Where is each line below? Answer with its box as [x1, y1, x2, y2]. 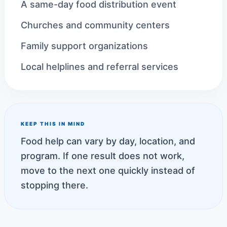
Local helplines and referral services [21, 61, 178, 72]
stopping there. [21, 180, 88, 191]
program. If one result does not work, [21, 150, 184, 161]
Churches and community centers [21, 20, 170, 30]
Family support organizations [21, 41, 148, 51]
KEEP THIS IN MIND [21, 121, 85, 127]
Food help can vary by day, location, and [21, 136, 195, 146]
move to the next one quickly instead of [21, 165, 195, 176]
